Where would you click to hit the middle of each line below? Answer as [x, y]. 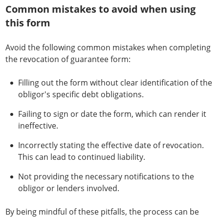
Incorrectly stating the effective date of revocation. [111, 145]
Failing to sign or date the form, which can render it [112, 114]
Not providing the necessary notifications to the [106, 176]
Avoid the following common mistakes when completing [108, 47]
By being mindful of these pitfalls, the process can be [102, 212]
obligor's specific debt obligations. [81, 94]
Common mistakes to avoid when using [100, 9]
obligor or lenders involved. [69, 188]
